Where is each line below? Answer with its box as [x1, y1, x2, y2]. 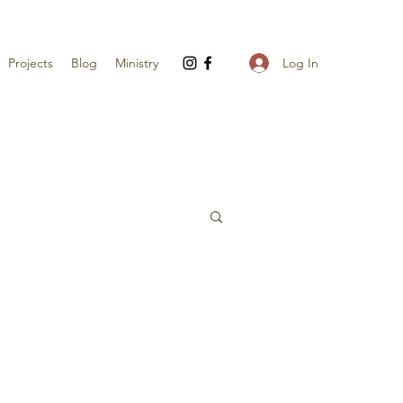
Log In [282, 54, 318, 71]
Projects [8, 55, 53, 71]
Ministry [115, 55, 158, 71]
